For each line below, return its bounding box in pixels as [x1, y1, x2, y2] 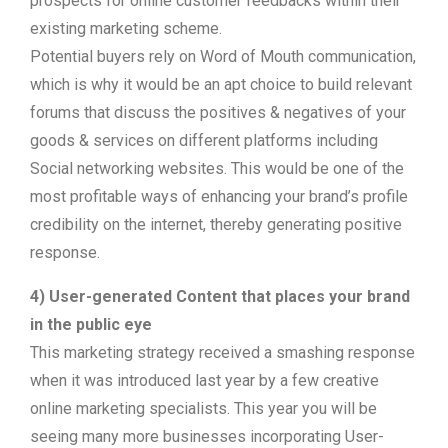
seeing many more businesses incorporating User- [30, 427, 384, 446]
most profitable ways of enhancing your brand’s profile [30, 187, 408, 206]
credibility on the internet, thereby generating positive [30, 215, 402, 234]
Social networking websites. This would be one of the [30, 159, 404, 178]
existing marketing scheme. [30, 19, 222, 38]
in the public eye [30, 315, 152, 334]
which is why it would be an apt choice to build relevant [30, 75, 412, 94]
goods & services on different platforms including [30, 131, 378, 150]
